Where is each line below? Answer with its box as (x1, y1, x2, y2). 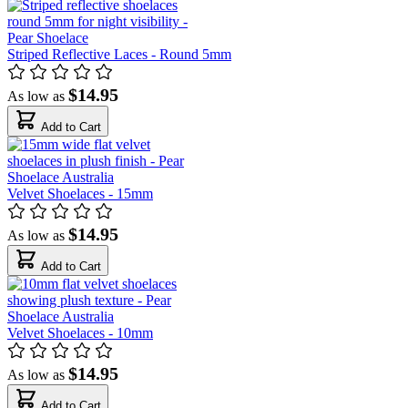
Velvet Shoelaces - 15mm (7, 185, 153, 201)
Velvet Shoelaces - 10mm (7, 324, 153, 341)
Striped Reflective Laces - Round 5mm (7, 46, 231, 62)
